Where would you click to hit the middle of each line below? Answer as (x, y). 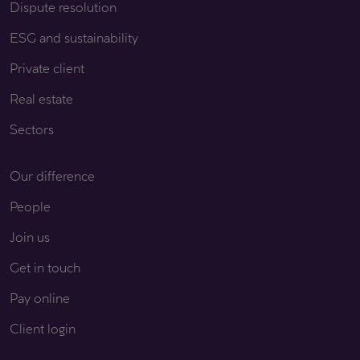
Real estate (41, 98)
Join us (30, 237)
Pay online (40, 298)
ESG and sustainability (74, 37)
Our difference (52, 176)
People (30, 206)
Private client (47, 68)
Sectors (32, 129)
